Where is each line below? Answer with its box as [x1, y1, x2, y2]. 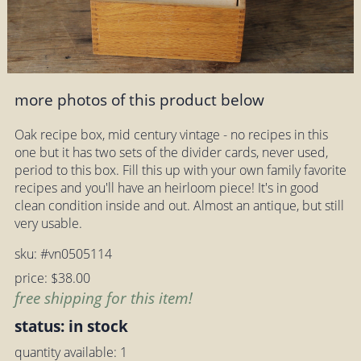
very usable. [14, 214, 82, 233]
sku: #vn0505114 [14, 245, 112, 263]
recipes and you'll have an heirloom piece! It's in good [14, 179, 319, 197]
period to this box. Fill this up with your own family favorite [14, 161, 346, 180]
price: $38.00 [14, 269, 90, 288]
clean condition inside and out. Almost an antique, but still [14, 197, 344, 215]
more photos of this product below [14, 89, 264, 111]
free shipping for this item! [14, 287, 193, 309]
